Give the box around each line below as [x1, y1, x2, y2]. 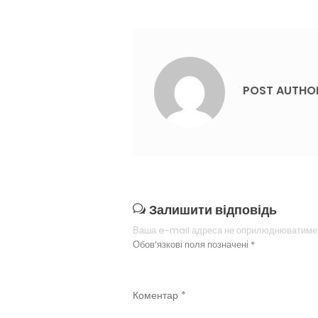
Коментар [133, 287, 181, 302]
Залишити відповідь [149, 200, 277, 219]
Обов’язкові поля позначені [133, 237, 251, 251]
